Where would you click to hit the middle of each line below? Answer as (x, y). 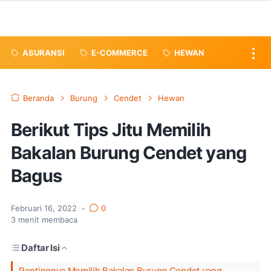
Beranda (38, 98)
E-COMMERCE (119, 53)
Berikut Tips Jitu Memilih (111, 130)
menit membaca (47, 220)
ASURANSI (44, 53)
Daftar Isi (41, 248)
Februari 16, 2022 (45, 208)
